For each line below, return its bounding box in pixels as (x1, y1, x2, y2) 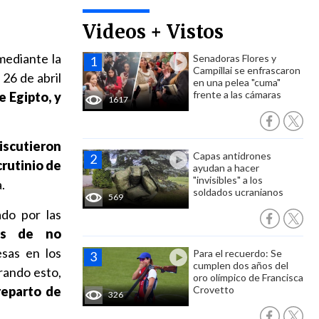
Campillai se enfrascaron (193, 64, 300, 76)
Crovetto (193, 283, 234, 296)
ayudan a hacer (193, 162, 259, 174)
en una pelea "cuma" (193, 76, 281, 88)
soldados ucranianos (193, 186, 283, 198)
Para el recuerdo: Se (193, 247, 282, 259)
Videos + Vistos (83, 20, 224, 43)
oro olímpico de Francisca (193, 271, 303, 283)
